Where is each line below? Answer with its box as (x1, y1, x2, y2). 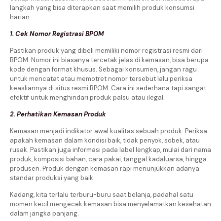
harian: (10, 12, 31, 21)
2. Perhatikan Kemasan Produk (10, 110, 106, 118)
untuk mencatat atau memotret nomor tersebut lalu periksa (10, 74, 192, 83)
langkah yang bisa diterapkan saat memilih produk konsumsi (10, 3, 194, 12)
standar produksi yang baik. (10, 173, 95, 182)
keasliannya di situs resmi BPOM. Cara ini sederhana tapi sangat (10, 83, 206, 92)
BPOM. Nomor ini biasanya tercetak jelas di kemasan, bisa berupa (10, 55, 209, 64)
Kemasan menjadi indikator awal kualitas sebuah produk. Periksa (10, 126, 207, 135)
